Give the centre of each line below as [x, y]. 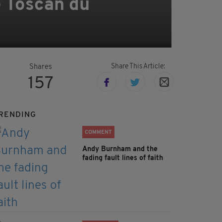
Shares [41, 67]
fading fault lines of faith [123, 159]
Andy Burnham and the [120, 150]
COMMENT [98, 133]
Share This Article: [138, 67]
